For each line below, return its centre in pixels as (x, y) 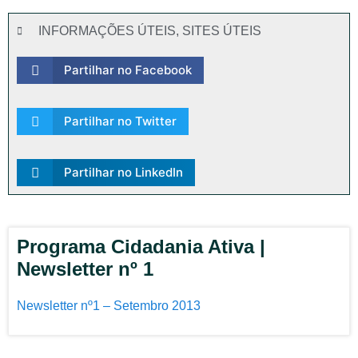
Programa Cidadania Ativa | (141, 247)
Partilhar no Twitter (120, 121)
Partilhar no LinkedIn (123, 172)
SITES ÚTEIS (222, 31)
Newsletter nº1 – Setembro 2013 (109, 306)
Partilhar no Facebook (127, 70)
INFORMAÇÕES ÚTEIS (107, 31)
